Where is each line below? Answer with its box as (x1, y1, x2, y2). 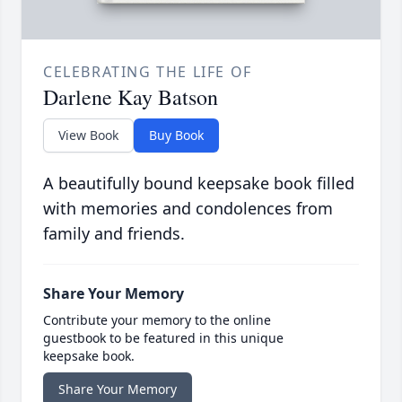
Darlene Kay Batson (43, 82, 218, 111)
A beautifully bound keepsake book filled (43, 171, 354, 194)
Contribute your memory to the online (43, 310, 271, 328)
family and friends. (43, 222, 185, 244)
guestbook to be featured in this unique (43, 328, 284, 346)
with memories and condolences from (43, 197, 333, 219)
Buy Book (149, 126, 204, 144)
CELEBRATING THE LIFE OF (43, 61, 252, 82)
